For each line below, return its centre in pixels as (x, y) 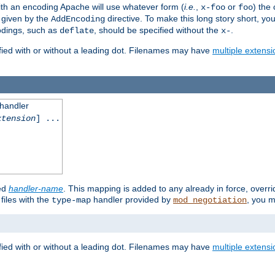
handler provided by (132, 200)
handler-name (36, 189)
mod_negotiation (210, 200)
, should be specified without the (157, 30)
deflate (77, 30)
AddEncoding (78, 19)
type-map (71, 200)
